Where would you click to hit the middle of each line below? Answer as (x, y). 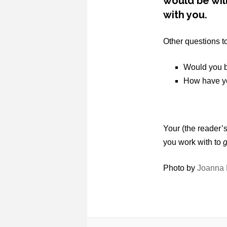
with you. (185, 15)
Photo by (180, 168)
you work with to (193, 142)
